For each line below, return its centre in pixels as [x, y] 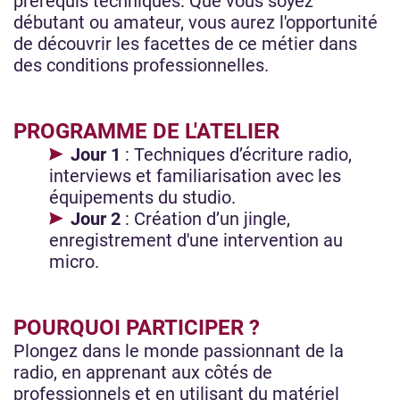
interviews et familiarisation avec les [195, 176]
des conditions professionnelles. [143, 66]
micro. [76, 262]
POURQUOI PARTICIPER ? [139, 328]
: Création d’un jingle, [205, 219]
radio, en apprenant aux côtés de [143, 373]
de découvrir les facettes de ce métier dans [185, 44]
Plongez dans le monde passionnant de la [179, 351]
